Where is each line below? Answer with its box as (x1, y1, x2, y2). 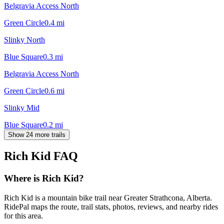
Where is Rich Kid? (4, 173, 84, 184)
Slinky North (4, 35, 45, 44)
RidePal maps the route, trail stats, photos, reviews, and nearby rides (4, 202, 218, 211)
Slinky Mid (4, 103, 39, 112)
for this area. (4, 211, 43, 220)
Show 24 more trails (8, 130, 65, 138)
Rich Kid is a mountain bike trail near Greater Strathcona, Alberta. (4, 193, 212, 202)
